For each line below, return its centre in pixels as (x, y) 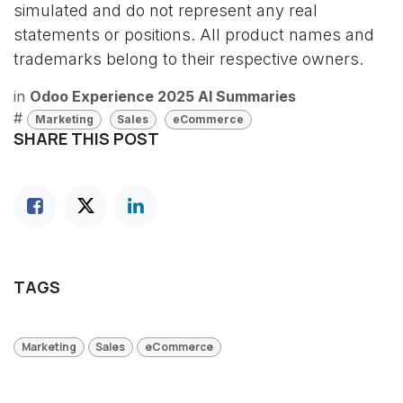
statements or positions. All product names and (194, 35)
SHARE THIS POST (86, 139)
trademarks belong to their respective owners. (188, 59)
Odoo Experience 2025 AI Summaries (163, 96)
